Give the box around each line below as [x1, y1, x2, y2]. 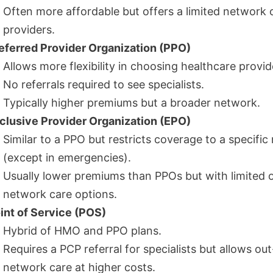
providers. [3, 23, 55, 36]
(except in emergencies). [3, 151, 131, 164]
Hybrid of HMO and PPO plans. [3, 224, 161, 237]
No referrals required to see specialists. [3, 78, 204, 91]
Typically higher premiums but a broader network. [3, 96, 260, 109]
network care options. [3, 188, 117, 200]
